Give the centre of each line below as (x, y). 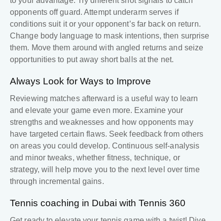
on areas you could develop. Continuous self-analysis (105, 146)
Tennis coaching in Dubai (63, 203)
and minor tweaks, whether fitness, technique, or (95, 158)
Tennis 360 (163, 203)
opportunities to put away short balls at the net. (93, 60)
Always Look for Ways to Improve (80, 81)
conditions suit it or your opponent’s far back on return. (105, 24)
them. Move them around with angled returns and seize (107, 48)
